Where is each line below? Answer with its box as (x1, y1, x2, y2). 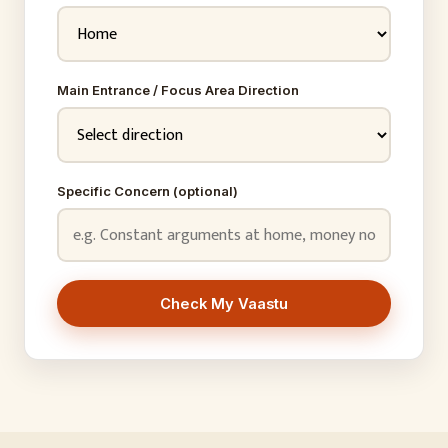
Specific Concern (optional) (57, 183, 238, 200)
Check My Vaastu (160, 294, 288, 313)
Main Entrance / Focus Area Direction (57, 82, 299, 99)
